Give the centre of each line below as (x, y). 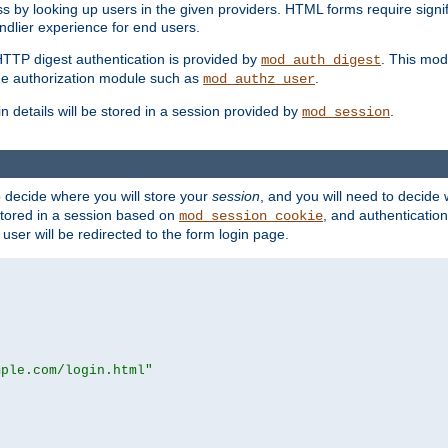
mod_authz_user (259, 79)
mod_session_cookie (251, 216)
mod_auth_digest (321, 60)
